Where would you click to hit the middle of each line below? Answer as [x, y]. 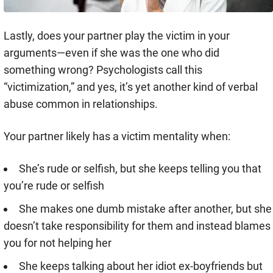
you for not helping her [58, 243]
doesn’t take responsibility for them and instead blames [137, 226]
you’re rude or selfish [54, 186]
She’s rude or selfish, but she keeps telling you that [140, 169]
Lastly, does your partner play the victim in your [117, 36]
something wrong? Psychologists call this [103, 70]
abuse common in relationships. [81, 104]
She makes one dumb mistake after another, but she [145, 209]
